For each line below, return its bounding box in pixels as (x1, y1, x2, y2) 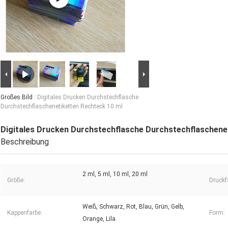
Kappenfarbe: (7, 209, 42, 217)
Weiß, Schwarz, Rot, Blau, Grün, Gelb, (82, 203, 184, 211)
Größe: (7, 177, 25, 184)
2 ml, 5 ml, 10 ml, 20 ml (82, 170, 148, 178)
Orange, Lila (82, 215, 116, 223)
